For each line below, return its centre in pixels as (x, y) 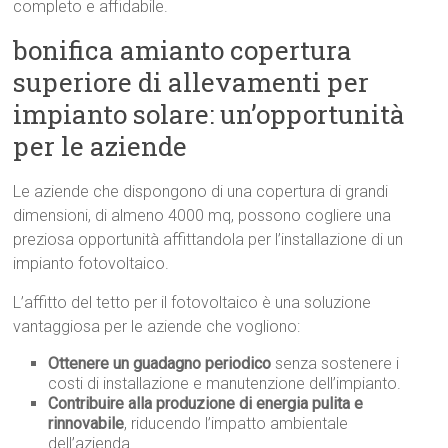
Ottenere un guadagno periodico (160, 364)
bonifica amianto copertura (183, 50)
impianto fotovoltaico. (91, 264)
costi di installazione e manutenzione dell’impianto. (225, 384)
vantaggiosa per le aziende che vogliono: (157, 327)
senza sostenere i (335, 364)
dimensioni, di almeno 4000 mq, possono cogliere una (202, 216)
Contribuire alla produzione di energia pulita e (206, 404)
